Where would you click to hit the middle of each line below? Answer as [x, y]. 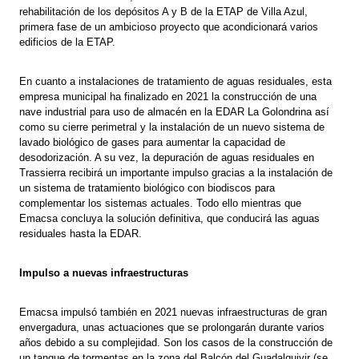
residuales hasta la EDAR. [81, 234]
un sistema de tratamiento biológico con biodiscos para [147, 188]
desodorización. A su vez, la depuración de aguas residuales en [167, 158]
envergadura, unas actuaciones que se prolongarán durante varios [172, 328]
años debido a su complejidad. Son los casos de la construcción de [176, 343]
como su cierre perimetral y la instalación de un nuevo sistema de [172, 127]
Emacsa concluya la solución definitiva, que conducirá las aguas [170, 219]
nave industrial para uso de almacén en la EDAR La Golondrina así [175, 112]
